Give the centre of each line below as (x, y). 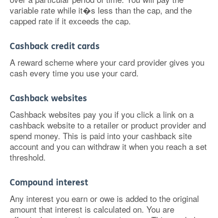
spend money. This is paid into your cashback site (101, 136)
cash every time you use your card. (74, 73)
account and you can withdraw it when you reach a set (108, 146)
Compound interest (49, 182)
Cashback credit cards (55, 46)
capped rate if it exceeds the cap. (70, 21)
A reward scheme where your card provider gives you (107, 62)
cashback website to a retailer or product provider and (108, 125)
